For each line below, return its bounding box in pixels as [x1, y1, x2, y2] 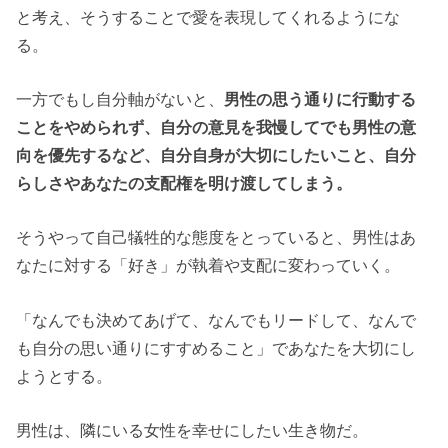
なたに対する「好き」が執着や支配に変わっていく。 [16, 256, 401, 275]
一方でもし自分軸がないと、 [16, 90, 225, 108]
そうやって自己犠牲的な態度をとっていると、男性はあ [16, 228, 417, 247]
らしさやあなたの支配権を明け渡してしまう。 [16, 174, 353, 192]
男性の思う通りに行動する [224, 90, 417, 108]
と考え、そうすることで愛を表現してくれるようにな [16, 7, 401, 26]
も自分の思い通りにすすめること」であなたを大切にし [16, 338, 417, 357]
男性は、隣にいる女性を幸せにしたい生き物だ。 [16, 421, 369, 440]
